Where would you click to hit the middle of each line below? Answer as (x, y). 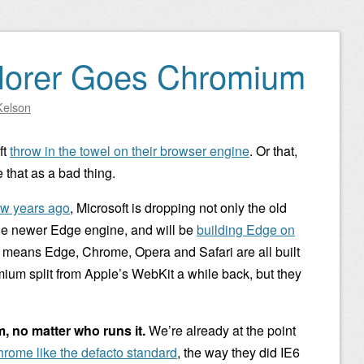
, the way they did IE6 (238, 352)
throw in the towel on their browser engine (130, 151)
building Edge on (246, 230)
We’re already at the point (221, 330)
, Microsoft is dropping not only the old (178, 208)
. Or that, (273, 151)
